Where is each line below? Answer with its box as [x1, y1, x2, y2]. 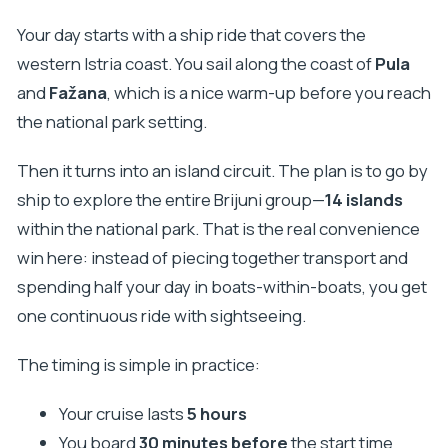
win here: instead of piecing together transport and [16, 245, 408, 269]
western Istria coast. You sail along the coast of [16, 51, 375, 75]
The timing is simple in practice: [16, 352, 260, 376]
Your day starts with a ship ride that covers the [16, 22, 366, 46]
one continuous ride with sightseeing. [16, 303, 306, 327]
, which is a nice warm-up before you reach [106, 80, 431, 104]
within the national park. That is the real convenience [16, 216, 420, 240]
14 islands [324, 187, 403, 211]
